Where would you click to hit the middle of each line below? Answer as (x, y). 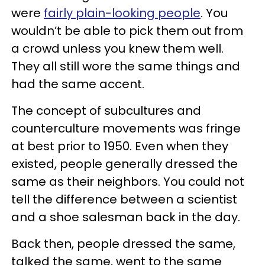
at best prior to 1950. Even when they (120, 146)
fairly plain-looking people (122, 13)
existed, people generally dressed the (125, 164)
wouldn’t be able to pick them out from (127, 31)
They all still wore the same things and (126, 66)
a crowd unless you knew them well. (117, 49)
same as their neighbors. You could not (128, 182)
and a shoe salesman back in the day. (126, 217)
